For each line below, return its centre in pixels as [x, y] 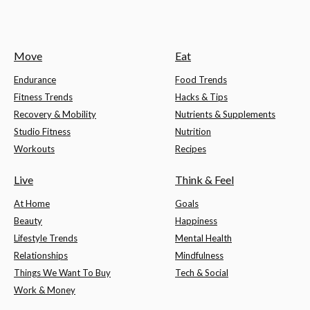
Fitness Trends [43, 97]
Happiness [196, 221]
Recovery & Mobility [55, 115]
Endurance [35, 80]
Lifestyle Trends [46, 238]
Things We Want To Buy [62, 273]
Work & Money [45, 290]
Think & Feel [204, 180]
